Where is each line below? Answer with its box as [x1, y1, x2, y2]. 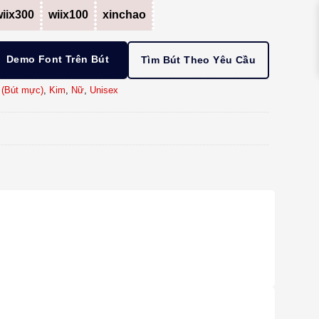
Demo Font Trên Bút [6, 53, 110, 66]
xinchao [102, 9, 146, 21]
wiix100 [48, 9, 88, 21]
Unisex [89, 85, 118, 96]
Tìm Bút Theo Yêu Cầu [140, 54, 256, 66]
